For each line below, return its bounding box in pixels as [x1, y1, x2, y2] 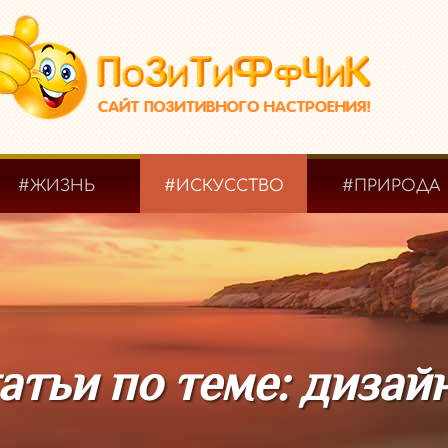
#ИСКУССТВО [163, 177, 284, 195]
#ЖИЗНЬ [18, 177, 96, 195]
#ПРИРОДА [341, 177, 440, 195]
